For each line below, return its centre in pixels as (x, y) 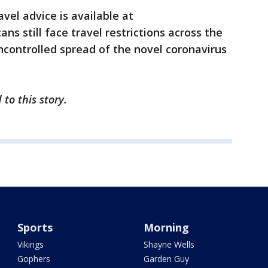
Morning (166, 228)
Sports (35, 228)
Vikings (31, 245)
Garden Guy (166, 259)
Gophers (34, 259)
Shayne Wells (169, 245)
